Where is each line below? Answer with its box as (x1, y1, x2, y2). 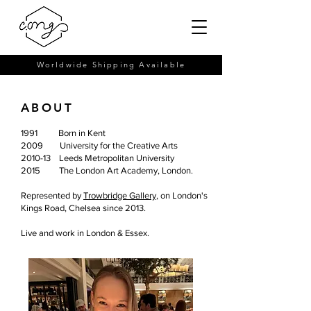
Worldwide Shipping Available (36, 60, 186, 69)
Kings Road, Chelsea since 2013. (21, 203, 146, 213)
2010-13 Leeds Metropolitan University (21, 153, 174, 163)
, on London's (156, 190, 208, 201)
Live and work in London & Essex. (21, 228, 149, 238)
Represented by (21, 190, 83, 201)
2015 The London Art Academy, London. (21, 165, 193, 176)
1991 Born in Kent (21, 128, 106, 138)
